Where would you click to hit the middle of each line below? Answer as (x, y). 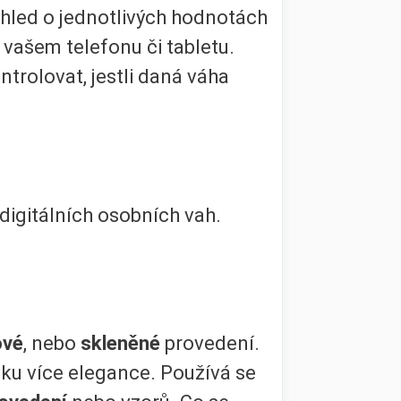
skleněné (123, 344)
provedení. (212, 344)
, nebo (52, 344)
